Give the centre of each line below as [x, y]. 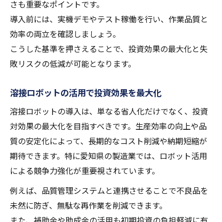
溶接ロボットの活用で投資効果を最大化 [86, 92]
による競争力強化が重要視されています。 [85, 171]
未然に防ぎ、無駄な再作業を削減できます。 [88, 205]
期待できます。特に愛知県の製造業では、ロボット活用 [109, 156]
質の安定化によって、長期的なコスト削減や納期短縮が [109, 141]
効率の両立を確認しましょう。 [65, 34]
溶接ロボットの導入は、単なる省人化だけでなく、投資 [109, 111]
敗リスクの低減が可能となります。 [73, 64]
